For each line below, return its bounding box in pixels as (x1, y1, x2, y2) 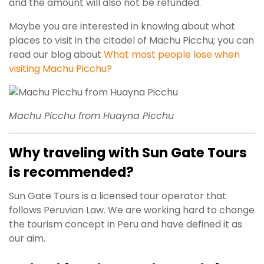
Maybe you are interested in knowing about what (9, 19, 235, 34)
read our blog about (9, 48, 104, 62)
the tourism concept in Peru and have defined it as (9, 217, 242, 232)
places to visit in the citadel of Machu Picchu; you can (9, 34, 254, 48)
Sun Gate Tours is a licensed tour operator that (9, 189, 226, 203)
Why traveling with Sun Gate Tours (9, 143, 247, 163)
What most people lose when (104, 48, 240, 62)
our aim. (9, 232, 45, 246)
